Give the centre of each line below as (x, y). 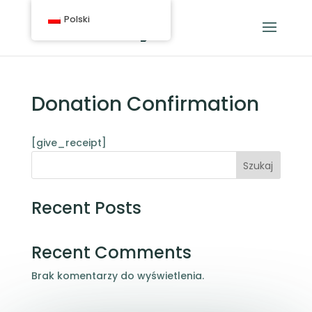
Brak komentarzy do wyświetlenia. (117, 276)
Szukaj (258, 165)
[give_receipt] (69, 143)
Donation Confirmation (145, 104)
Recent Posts (86, 208)
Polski (77, 19)
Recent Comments (111, 252)
